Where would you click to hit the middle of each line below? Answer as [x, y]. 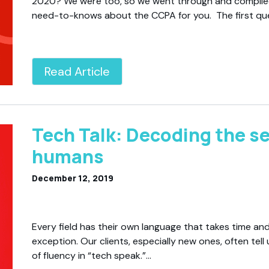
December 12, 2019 [73, 178]
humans [68, 157]
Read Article [77, 72]
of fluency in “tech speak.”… [92, 255]
